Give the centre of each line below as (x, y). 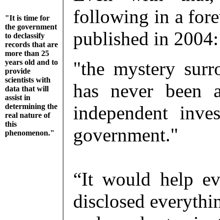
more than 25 (27, 53)
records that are (31, 44)
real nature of (27, 115)
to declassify (25, 36)
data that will (27, 89)
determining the (31, 106)
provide (18, 71)
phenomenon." (30, 133)
